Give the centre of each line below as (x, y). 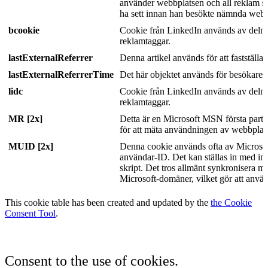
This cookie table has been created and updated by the (108, 202)
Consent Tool (30, 213)
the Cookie (231, 202)
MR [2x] (25, 118)
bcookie (24, 30)
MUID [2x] (31, 146)
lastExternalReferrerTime (61, 74)
